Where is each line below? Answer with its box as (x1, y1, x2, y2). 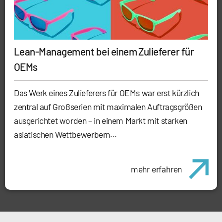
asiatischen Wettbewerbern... (14, 128, 117, 140)
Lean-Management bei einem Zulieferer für (14, 45, 194, 57)
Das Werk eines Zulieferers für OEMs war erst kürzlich (14, 87, 199, 98)
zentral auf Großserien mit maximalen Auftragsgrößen (14, 101, 202, 112)
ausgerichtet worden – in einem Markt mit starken (14, 114, 187, 126)
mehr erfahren (130, 163, 182, 174)
